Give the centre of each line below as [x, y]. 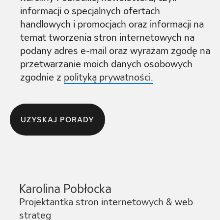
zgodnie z [42, 77]
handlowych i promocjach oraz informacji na [112, 24]
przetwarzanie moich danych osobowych [107, 64]
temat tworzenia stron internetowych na [108, 38]
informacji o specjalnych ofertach [90, 11]
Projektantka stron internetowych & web [106, 202]
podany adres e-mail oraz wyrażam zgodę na [115, 51]
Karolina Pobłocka [66, 189]
